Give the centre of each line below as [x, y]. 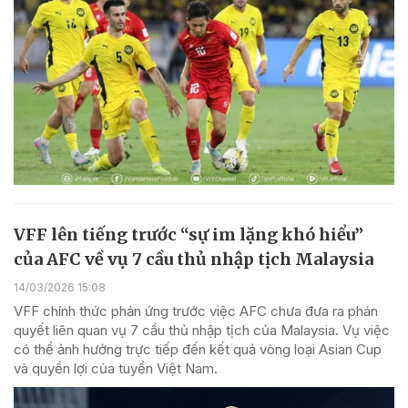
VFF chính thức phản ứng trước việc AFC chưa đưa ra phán [196, 311]
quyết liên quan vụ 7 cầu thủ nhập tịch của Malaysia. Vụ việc [202, 331]
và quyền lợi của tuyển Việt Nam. [116, 369]
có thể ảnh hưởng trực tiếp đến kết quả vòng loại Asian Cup [198, 350]
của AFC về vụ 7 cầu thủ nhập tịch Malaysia [194, 260]
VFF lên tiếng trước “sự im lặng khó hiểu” [189, 235]
